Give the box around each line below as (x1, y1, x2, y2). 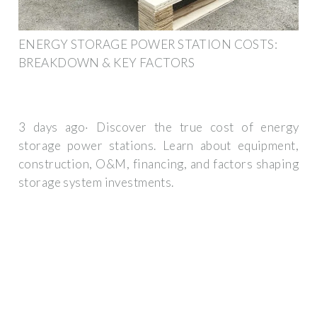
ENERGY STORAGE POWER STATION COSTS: (18, 36, 278, 52)
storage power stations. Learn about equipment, (18, 138, 299, 154)
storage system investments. (18, 175, 174, 190)
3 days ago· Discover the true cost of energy (18, 120, 299, 135)
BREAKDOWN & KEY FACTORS (18, 54, 195, 70)
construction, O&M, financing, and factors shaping (18, 156, 299, 172)
